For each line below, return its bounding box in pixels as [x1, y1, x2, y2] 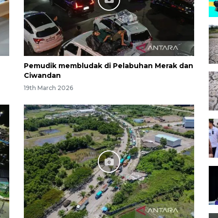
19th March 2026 [24, 84, 73, 92]
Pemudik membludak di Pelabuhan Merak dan [24, 61, 193, 70]
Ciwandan [24, 71, 61, 80]
